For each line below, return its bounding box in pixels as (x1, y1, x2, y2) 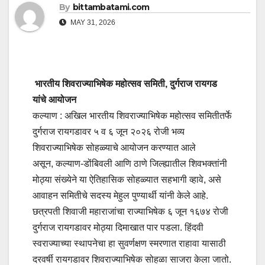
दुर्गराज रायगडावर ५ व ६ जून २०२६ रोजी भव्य (33, 127, 185, 137)
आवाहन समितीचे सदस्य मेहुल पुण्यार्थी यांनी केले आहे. (33, 190, 208, 201)
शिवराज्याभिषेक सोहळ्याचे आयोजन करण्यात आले (33, 143, 196, 153)
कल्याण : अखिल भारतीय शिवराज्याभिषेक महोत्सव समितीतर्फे (33, 111, 232, 121)
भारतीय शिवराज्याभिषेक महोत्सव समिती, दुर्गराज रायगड (33, 79, 217, 89)
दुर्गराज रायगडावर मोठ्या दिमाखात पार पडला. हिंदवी (33, 222, 203, 233)
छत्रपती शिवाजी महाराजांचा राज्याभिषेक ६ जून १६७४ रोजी (33, 206, 228, 217)
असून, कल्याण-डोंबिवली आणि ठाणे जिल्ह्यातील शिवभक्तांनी (33, 159, 227, 169)
